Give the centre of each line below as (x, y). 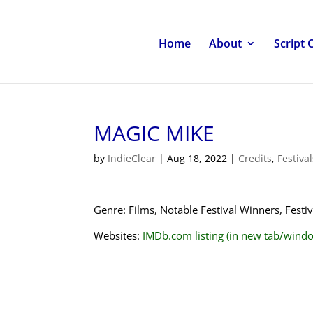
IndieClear (132, 158)
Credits (255, 158)
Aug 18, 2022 (197, 158)
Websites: (118, 235)
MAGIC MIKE (154, 133)
